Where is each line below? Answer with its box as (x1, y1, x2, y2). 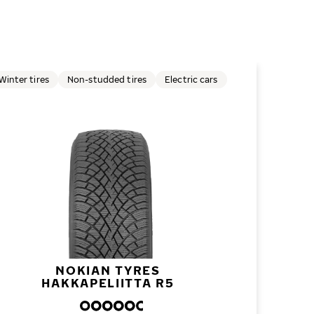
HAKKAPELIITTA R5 (41, 275, 175, 290)
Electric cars (165, 74, 218, 85)
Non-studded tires (67, 74, 147, 85)
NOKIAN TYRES (55, 263, 161, 278)
